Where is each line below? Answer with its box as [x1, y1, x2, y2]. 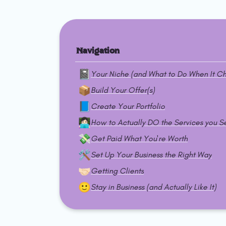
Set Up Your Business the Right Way [90, 149, 212, 159]
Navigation [76, 45, 120, 56]
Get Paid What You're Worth [90, 133, 188, 143]
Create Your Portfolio [90, 101, 165, 111]
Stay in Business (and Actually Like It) [90, 182, 216, 192]
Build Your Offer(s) [90, 85, 155, 95]
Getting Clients [90, 165, 144, 176]
